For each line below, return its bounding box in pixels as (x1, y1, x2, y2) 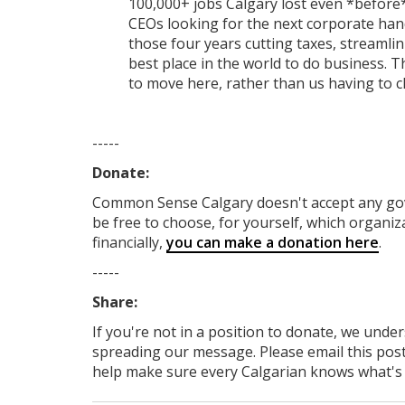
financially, (92, 232, 166, 253)
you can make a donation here (166, 232, 379, 253)
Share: (92, 292, 137, 313)
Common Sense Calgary (92, 193, 257, 213)
